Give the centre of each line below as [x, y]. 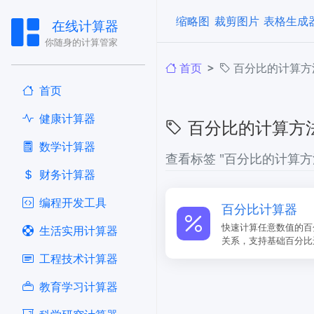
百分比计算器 [259, 209]
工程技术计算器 [78, 259]
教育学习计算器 [78, 287]
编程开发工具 [73, 203]
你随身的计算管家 [81, 42]
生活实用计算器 [78, 231]
